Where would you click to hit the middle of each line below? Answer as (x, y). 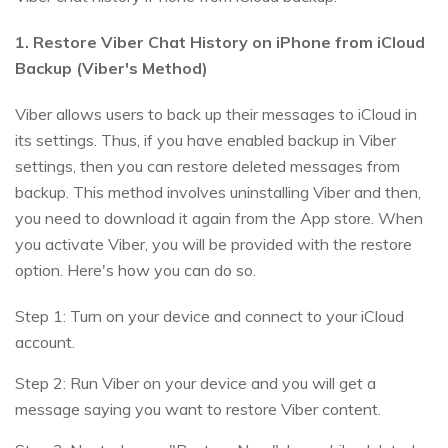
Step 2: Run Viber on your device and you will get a (195, 383)
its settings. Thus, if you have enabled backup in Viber (205, 140)
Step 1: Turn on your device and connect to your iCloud (209, 316)
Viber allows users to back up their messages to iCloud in (216, 114)
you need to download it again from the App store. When (219, 218)
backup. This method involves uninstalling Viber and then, (218, 192)
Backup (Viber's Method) (111, 68)
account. (45, 342)
